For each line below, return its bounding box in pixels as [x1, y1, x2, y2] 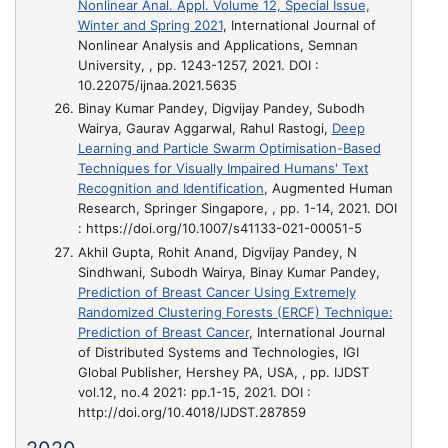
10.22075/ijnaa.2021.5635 [77, 77, 237, 93]
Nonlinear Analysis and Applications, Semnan [77, 37, 358, 53]
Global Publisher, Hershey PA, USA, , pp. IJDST [77, 363, 369, 380]
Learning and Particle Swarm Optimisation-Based [77, 140, 381, 157]
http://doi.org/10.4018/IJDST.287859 [77, 403, 306, 420]
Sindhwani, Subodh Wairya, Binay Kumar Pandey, [77, 263, 380, 280]
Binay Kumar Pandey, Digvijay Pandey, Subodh [77, 100, 365, 117]
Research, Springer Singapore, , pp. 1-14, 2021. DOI [77, 200, 397, 217]
